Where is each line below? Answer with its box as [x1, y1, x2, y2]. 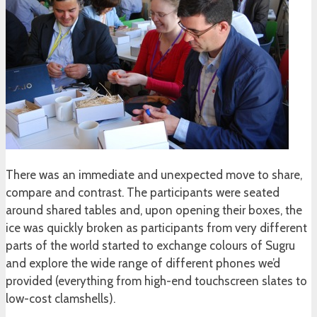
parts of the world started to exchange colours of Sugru [6, 238, 295, 253]
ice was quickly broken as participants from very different [6, 221, 307, 236]
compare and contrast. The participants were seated [6, 185, 279, 200]
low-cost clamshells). [6, 292, 115, 306]
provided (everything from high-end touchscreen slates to [6, 274, 307, 289]
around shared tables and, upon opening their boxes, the [6, 203, 302, 218]
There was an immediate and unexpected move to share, [6, 168, 302, 183]
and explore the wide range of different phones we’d [6, 256, 280, 271]
